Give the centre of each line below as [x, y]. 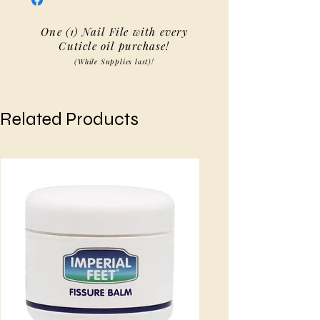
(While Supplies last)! [114, 62]
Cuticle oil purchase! [114, 46]
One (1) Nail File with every [114, 32]
